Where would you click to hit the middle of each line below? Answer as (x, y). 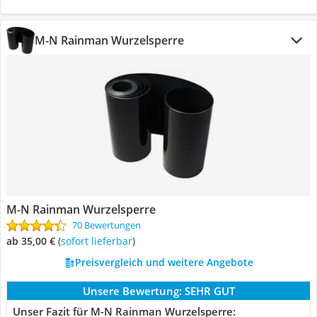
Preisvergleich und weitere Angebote (164, 262)
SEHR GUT (209, 291)
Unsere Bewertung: (132, 291)
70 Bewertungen (106, 225)
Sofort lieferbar (99, 241)
